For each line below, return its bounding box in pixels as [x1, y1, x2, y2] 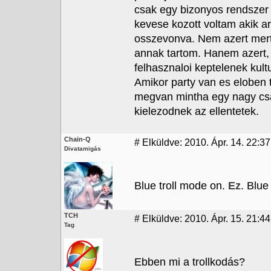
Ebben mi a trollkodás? [134, 256, 245, 268]
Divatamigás [64, 145, 101, 152]
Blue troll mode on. [134, 180, 228, 192]
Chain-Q [64, 135, 91, 143]
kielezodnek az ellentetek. [134, 105, 259, 117]
